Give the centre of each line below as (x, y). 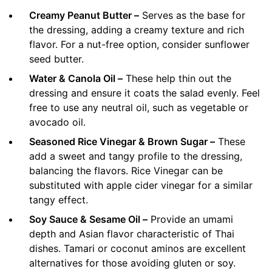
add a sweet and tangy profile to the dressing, (136, 156)
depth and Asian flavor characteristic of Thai (132, 233)
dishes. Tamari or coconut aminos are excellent (138, 248)
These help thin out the (177, 78)
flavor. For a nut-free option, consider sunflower (139, 44)
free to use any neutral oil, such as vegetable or (139, 107)
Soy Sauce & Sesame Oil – (88, 219)
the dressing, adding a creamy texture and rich (137, 29)
